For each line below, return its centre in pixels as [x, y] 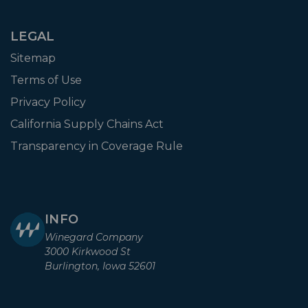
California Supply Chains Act [87, 124]
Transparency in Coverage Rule [97, 146]
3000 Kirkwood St [88, 251]
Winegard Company [94, 237]
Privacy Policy [48, 102]
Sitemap [33, 58]
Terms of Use [46, 80]
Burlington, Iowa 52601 [100, 266]
